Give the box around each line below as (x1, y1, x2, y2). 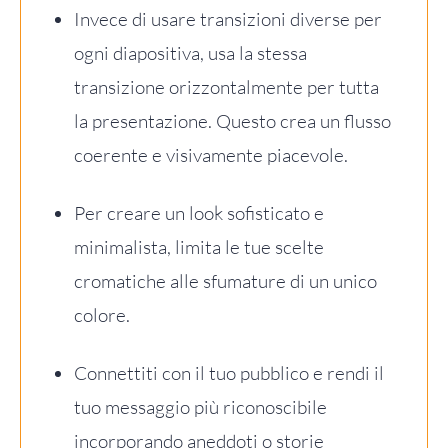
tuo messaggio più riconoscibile (74, 394, 327, 419)
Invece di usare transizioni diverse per (74, 6, 382, 31)
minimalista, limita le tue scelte (74, 234, 324, 259)
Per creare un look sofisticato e (74, 200, 324, 225)
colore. (74, 302, 130, 327)
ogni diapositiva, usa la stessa (74, 40, 307, 65)
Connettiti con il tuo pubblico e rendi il (74, 360, 384, 385)
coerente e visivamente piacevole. (74, 142, 348, 167)
